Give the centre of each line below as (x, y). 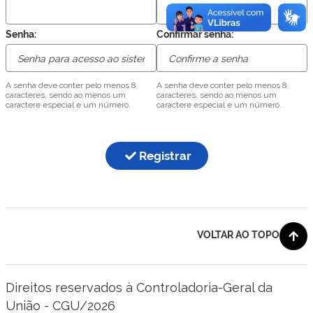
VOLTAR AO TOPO (238, 234)
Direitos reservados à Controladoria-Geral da (139, 287)
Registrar (165, 155)
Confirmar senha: (195, 34)
